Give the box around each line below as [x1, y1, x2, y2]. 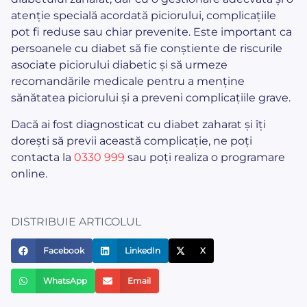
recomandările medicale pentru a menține [11, 75, 245, 88]
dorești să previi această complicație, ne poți [11, 134, 252, 147]
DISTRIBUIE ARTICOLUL [11, 214, 141, 228]
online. [11, 167, 50, 180]
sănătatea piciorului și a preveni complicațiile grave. [11, 91, 291, 105]
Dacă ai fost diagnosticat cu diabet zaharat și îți [11, 117, 266, 131]
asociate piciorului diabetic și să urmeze [11, 58, 228, 72]
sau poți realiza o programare [125, 150, 285, 164]
